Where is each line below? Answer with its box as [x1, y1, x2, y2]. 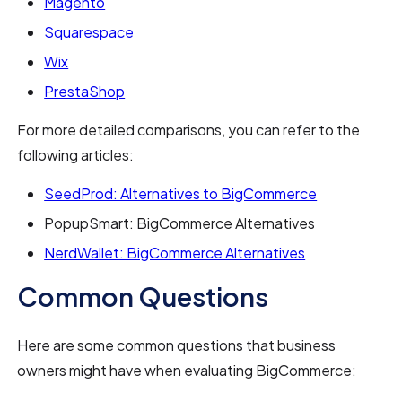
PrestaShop [44, 81, 126, 100]
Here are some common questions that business [17, 335, 336, 354]
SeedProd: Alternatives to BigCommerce [44, 183, 318, 203]
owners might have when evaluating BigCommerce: [17, 360, 357, 380]
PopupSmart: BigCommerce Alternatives [44, 213, 316, 232]
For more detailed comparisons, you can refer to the [17, 119, 361, 139]
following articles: [17, 144, 135, 164]
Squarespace [44, 22, 135, 41]
